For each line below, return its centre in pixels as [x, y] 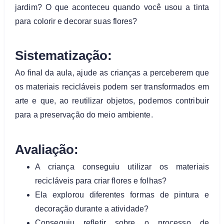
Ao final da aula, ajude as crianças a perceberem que [112, 73]
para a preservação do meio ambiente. [84, 115]
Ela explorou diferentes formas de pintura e [122, 194]
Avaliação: [47, 149]
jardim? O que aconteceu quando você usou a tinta [112, 7]
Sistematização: [63, 56]
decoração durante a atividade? [92, 208]
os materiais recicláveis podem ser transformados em [112, 87]
